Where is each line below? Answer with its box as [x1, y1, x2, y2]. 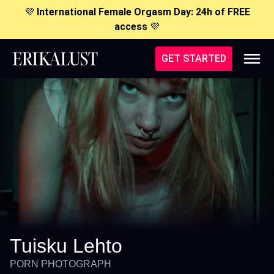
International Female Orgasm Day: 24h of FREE [36, 6, 250, 18]
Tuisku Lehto [10, 235, 122, 257]
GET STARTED [161, 53, 226, 64]
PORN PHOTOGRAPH [10, 259, 111, 269]
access [114, 21, 147, 32]
